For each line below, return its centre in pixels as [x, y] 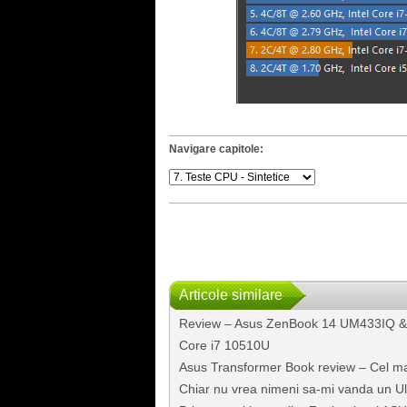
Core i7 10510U [224, 345]
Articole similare [231, 294]
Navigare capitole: [216, 149]
